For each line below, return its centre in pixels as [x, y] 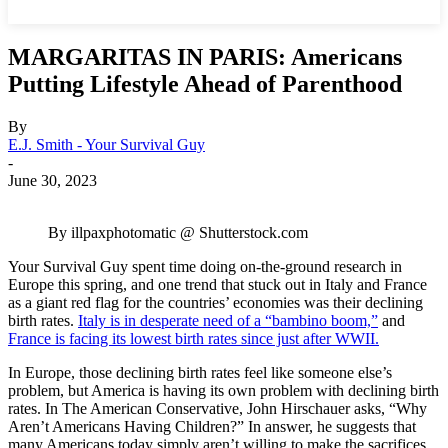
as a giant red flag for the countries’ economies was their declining [215, 302]
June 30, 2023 [52, 180]
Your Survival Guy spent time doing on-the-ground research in [205, 266]
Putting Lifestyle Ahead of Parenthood [205, 83]
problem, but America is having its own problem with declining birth [223, 390]
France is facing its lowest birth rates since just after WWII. [193, 338]
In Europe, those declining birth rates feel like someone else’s [200, 372]
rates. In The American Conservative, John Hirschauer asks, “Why [217, 408]
